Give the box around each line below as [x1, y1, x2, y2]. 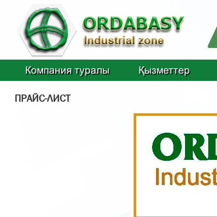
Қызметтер [138, 64, 190, 76]
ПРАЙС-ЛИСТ [15, 92, 70, 105]
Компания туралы [25, 64, 109, 76]
